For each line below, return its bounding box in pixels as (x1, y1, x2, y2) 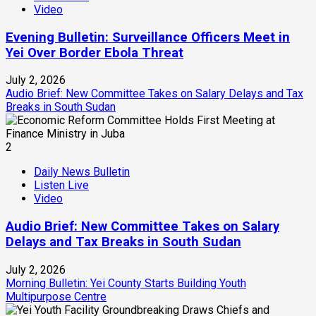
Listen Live (34, 178, 89, 193)
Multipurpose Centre (6, 289, 107, 303)
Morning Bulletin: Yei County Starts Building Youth (6, 276, 246, 290)
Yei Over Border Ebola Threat (6, 44, 183, 61)
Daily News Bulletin (34, 165, 130, 179)
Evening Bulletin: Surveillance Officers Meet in (6, 29, 290, 45)
